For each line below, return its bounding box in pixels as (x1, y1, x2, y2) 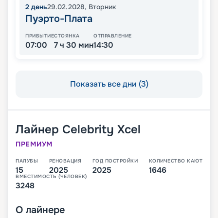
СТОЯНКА (54, 33, 80, 39)
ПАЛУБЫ (16, 158, 38, 164)
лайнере (26, 204, 65, 217)
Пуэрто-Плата (25, 13, 92, 25)
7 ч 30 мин (54, 40, 93, 51)
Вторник (89, 2, 116, 12)
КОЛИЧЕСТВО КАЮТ (148, 158, 202, 164)
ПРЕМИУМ (16, 140, 53, 149)
